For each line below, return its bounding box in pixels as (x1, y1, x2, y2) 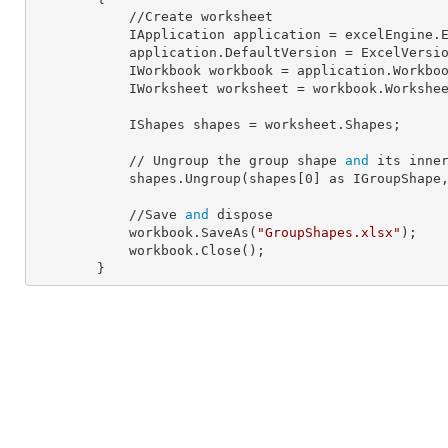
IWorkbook (129, 63, 209, 78)
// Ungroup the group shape (129, 153, 345, 168)
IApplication (129, 27, 233, 42)
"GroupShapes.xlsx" (257, 225, 401, 240)
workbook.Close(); (33, 243, 129, 258)
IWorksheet (129, 81, 217, 96)
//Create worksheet (33, 9, 129, 24)
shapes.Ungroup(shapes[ (129, 171, 305, 186)
